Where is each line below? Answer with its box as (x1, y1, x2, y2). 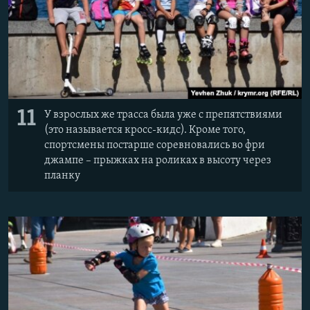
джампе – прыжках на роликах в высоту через (44, 154, 271, 166)
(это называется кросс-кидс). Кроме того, (44, 124, 246, 136)
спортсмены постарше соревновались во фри (44, 139, 265, 151)
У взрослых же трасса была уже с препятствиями (44, 109, 282, 120)
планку (44, 170, 80, 181)
